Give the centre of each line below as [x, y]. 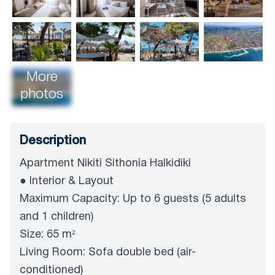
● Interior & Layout [67, 181]
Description [53, 141]
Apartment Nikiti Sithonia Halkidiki [105, 163]
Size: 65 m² [47, 234]
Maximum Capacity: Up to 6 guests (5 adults [133, 199]
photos [42, 94]
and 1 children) [56, 217]
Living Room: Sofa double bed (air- [108, 252]
